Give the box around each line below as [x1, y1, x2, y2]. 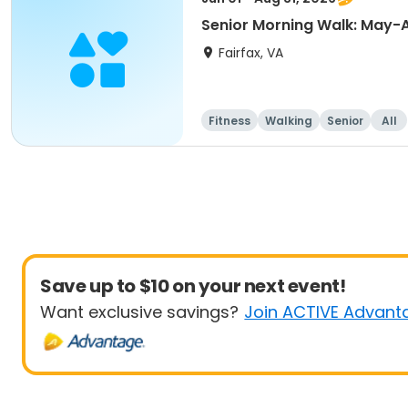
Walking [265, 113, 312, 128]
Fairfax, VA [219, 44, 283, 62]
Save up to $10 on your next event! [40, 273, 346, 299]
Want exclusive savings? [40, 301, 239, 323]
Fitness [209, 113, 250, 128]
